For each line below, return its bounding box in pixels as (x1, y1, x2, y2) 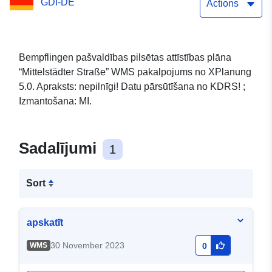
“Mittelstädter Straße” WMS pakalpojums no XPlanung (19, 67, 251, 78)
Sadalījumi (19, 139, 101, 158)
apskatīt (27, 217, 63, 228)
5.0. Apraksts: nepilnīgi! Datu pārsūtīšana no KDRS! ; (19, 81, 245, 92)
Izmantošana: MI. (19, 96, 92, 107)
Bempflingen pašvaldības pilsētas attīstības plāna (19, 52, 231, 63)
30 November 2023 (50, 240, 124, 251)
